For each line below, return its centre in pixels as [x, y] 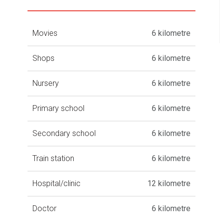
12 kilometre [169, 183]
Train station [54, 158]
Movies [45, 33]
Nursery [46, 83]
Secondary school [64, 133]
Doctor [45, 208]
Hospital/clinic [57, 183]
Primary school [59, 108]
